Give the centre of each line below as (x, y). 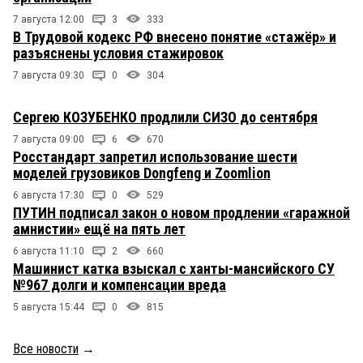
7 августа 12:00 (49, 20)
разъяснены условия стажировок (118, 53)
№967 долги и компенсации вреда (120, 285)
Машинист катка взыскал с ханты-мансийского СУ (174, 269)
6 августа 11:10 (49, 252)
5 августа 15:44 (49, 307)
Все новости (46, 349)
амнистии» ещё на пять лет (99, 229)
